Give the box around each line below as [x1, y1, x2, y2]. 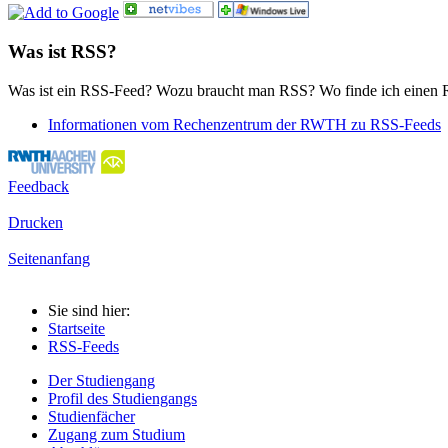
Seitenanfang [8, 249, 90, 267]
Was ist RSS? [8, 40, 117, 62]
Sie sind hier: [48, 301, 130, 319]
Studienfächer [48, 407, 135, 425]
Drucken [8, 213, 63, 231]
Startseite [48, 319, 105, 337]
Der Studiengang [48, 371, 155, 389]
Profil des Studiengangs [48, 389, 197, 407]
